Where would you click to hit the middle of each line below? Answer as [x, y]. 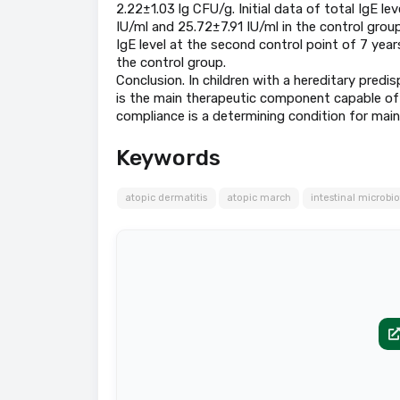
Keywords [168, 158]
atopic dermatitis [167, 198]
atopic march [259, 198]
